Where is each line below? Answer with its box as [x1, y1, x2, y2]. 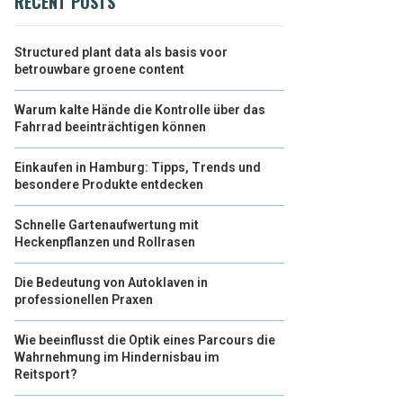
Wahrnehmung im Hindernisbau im [14, 350, 219, 364]
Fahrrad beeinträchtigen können [14, 120, 206, 134]
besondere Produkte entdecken [14, 177, 203, 192]
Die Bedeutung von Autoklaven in [14, 275, 208, 290]
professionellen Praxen [14, 292, 153, 307]
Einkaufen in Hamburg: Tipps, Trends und [14, 160, 261, 175]
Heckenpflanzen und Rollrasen [14, 235, 195, 249]
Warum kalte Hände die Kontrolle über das [14, 103, 265, 117]
